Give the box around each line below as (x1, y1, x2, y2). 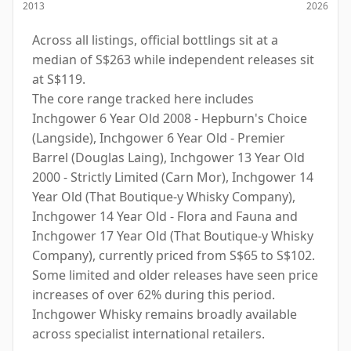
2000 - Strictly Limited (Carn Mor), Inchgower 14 (32, 168, 313, 186)
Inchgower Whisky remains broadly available (32, 305, 297, 323)
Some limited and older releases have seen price (32, 266, 318, 284)
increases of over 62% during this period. (32, 285, 275, 303)
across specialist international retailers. (32, 324, 265, 342)
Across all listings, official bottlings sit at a (32, 31, 278, 49)
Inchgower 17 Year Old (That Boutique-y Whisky (32, 226, 313, 244)
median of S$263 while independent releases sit (32, 50, 314, 68)
